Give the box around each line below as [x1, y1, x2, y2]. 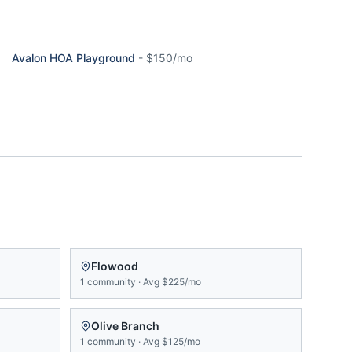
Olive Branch [91, 319, 159, 332]
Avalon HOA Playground [11, 51, 135, 64]
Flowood [91, 259, 138, 273]
